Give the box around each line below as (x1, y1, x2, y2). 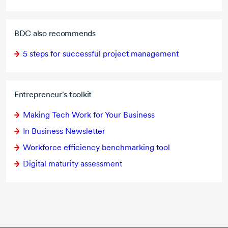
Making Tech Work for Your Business (23, 110, 155, 120)
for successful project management (48, 49, 181, 59)
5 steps (23, 49, 48, 59)
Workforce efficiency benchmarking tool (23, 142, 170, 153)
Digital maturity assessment (23, 159, 122, 169)
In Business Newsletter (23, 126, 105, 136)
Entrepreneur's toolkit (14, 90, 92, 100)
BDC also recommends (14, 28, 96, 39)
